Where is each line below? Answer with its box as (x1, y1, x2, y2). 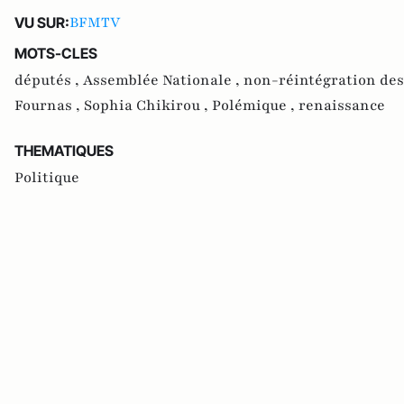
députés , (14, 69, 83, 90)
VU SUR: (14, 13, 69, 32)
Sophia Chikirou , (84, 95, 212, 115)
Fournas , (14, 95, 84, 115)
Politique (14, 167, 79, 188)
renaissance (298, 95, 385, 115)
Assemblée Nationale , (83, 69, 243, 90)
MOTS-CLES (14, 43, 97, 62)
